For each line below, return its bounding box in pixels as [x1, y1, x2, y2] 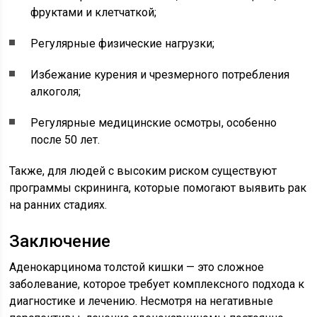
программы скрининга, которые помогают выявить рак [9, 181, 307, 195]
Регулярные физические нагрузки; [30, 37, 215, 50]
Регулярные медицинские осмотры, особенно [30, 116, 277, 129]
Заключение [9, 231, 111, 251]
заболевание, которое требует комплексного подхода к [9, 277, 305, 291]
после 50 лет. [30, 133, 100, 146]
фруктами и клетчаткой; [30, 6, 157, 19]
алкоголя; [30, 85, 81, 98]
